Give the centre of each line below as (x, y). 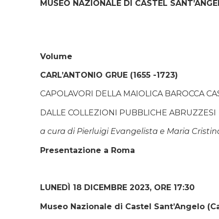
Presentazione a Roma (88, 150)
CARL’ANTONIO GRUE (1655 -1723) (109, 75)
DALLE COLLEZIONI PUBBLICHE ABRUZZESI (128, 112)
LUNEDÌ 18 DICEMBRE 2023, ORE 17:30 (117, 188)
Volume (56, 56)
